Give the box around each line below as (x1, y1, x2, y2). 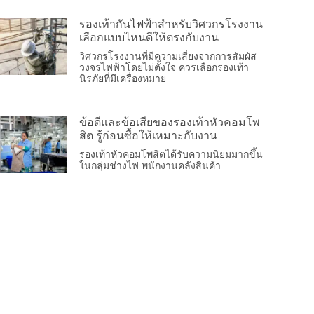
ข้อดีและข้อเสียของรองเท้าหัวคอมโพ (79, 116, 261, 128)
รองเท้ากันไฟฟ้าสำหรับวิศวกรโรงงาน (79, 18, 264, 30)
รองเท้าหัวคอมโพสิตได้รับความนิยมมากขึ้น (79, 148, 264, 160)
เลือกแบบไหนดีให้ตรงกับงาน (79, 31, 219, 43)
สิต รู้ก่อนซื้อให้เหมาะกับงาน (79, 129, 218, 142)
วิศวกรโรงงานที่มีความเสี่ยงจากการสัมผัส (79, 50, 257, 62)
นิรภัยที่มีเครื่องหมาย (79, 72, 167, 84)
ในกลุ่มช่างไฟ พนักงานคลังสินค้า (79, 159, 221, 171)
